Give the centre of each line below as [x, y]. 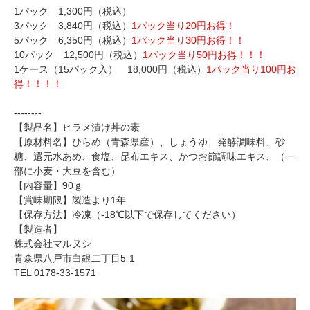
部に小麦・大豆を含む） [67, 171]
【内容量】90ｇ [48, 185]
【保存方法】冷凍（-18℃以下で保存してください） [127, 215]
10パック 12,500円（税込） [78, 55]
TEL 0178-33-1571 [55, 273]
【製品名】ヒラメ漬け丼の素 [77, 127]
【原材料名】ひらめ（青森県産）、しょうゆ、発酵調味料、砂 [149, 142]
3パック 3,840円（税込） [73, 26]
